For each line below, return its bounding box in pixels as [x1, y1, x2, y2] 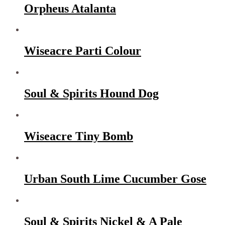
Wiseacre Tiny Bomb [24, 129, 133, 143]
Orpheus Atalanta [24, 2, 116, 15]
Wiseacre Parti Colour [24, 44, 141, 58]
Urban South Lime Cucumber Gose [24, 172, 206, 185]
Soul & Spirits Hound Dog [24, 87, 159, 100]
